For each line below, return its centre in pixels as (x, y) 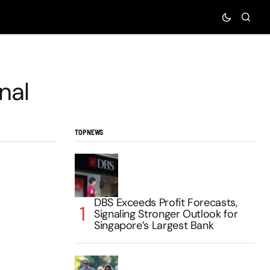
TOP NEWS (89, 132)
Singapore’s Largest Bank (154, 225)
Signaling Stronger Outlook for (166, 214)
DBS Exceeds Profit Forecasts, (166, 202)
